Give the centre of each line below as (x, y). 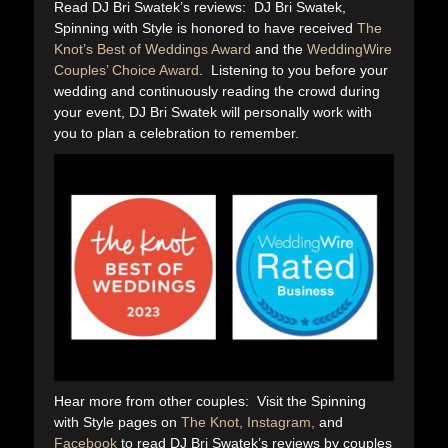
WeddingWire (349, 49)
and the (279, 49)
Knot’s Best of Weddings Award (152, 49)
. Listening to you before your (293, 70)
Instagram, (281, 421)
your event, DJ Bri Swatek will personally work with (213, 112)
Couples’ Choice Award (126, 70)
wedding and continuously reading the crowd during (217, 91)
